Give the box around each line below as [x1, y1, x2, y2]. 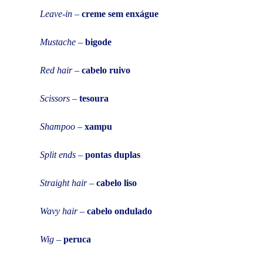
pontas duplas [85, 149, 140, 160]
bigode [85, 36, 112, 47]
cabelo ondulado [87, 205, 152, 216]
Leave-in [40, 8, 72, 19]
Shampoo [40, 121, 75, 131]
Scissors [40, 93, 70, 103]
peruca [63, 234, 91, 244]
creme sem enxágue [82, 8, 159, 19]
